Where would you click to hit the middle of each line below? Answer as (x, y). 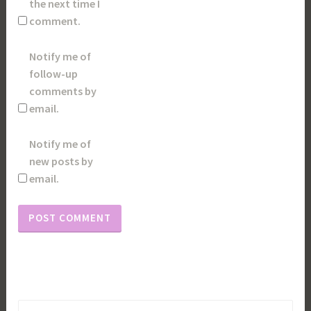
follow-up (54, 74)
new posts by (61, 161)
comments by (63, 91)
